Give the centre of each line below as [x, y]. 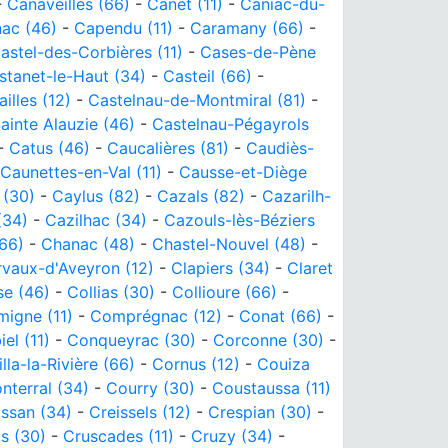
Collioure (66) [224, 291]
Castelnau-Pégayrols [230, 123]
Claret [310, 267]
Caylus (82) [96, 195]
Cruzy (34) [232, 435]
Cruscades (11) [118, 435]
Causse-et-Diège [243, 171]
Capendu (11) [123, 27]
